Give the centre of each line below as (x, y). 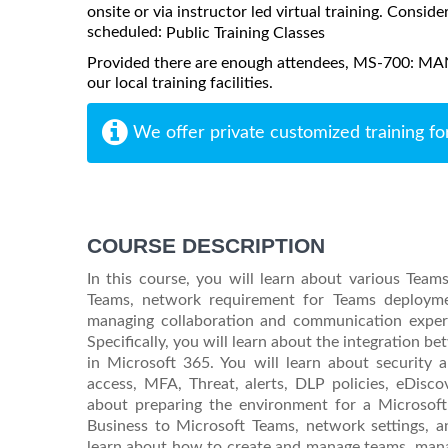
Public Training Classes (245, 32)
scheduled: (126, 31)
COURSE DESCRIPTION (206, 245)
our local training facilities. (180, 82)
